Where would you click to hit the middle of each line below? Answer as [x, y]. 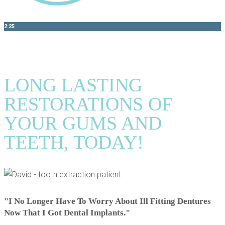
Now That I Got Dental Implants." [67, 213]
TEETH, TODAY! [74, 142]
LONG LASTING [73, 85]
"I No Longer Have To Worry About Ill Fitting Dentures [107, 201]
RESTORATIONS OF [88, 104]
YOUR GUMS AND [83, 123]
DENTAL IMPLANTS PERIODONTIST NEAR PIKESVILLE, [105, 47]
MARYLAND [25, 55]
